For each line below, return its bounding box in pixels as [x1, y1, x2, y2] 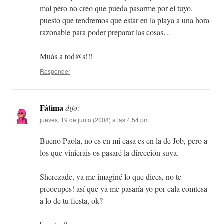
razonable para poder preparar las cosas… [40, 27, 171, 38]
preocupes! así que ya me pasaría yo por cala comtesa [40, 183, 207, 194]
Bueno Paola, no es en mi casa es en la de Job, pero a [40, 135, 207, 146]
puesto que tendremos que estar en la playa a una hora [40, 15, 209, 26]
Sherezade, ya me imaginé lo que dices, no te [40, 171, 181, 182]
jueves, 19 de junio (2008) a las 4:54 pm [40, 115, 149, 124]
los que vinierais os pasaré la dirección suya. [40, 147, 179, 158]
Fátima [40, 102, 63, 114]
